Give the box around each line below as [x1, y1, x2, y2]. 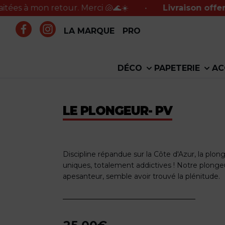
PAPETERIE [154, 63, 200, 73]
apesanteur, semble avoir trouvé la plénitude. [62, 171, 220, 181]
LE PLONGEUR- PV [62, 103, 172, 118]
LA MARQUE [64, 26, 115, 36]
